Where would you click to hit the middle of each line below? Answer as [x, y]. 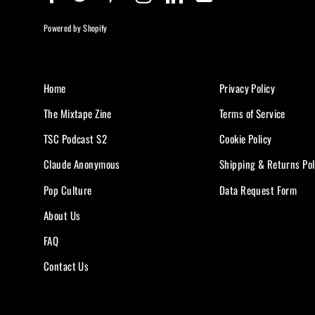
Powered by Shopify [76, 27]
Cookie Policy [246, 139]
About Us [62, 215]
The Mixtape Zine [78, 113]
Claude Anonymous [82, 164]
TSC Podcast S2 [75, 139]
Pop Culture [68, 189]
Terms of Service [252, 113]
